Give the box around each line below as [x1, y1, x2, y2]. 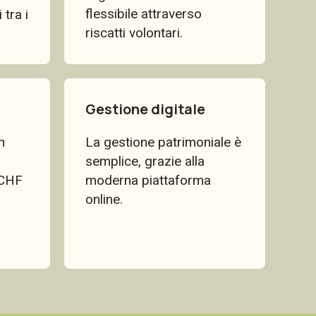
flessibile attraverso [85, 6, 202, 22]
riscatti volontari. [85, 25, 183, 41]
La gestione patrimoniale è [85, 134, 241, 150]
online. [85, 191, 123, 207]
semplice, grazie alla [85, 153, 205, 169]
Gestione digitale [85, 99, 205, 119]
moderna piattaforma [85, 172, 211, 188]
